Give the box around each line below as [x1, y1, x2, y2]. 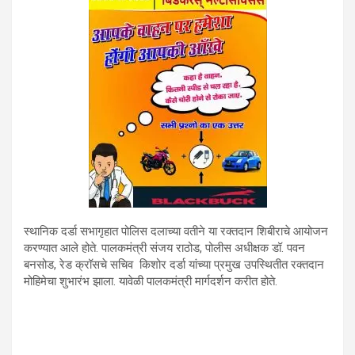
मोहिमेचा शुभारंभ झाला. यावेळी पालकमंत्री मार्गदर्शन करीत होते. [24, 274, 277, 289]
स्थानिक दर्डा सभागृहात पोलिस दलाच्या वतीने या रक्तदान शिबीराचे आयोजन [24, 224, 328, 239]
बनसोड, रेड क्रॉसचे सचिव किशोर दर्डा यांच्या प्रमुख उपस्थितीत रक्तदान [24, 258, 324, 273]
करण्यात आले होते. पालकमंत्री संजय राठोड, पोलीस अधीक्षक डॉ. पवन [24, 241, 305, 256]
